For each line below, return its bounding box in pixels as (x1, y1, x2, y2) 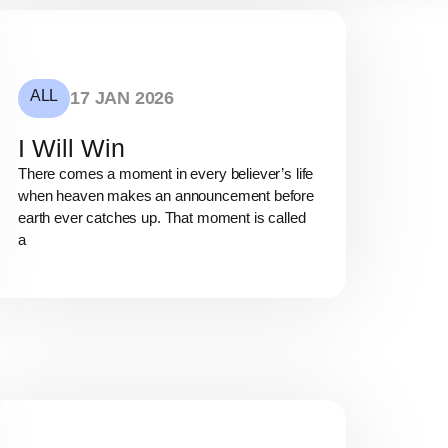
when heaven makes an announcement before (18, 187, 315, 205)
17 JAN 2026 (70, 88, 175, 109)
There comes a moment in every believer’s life (18, 165, 314, 183)
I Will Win (18, 134, 125, 163)
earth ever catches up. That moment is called (18, 209, 306, 227)
